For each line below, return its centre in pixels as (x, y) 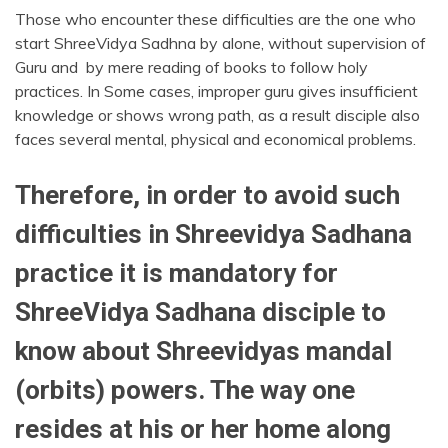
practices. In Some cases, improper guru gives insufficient (216, 90)
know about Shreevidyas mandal (203, 350)
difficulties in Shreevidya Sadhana (213, 233)
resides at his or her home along (203, 428)
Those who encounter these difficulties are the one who (215, 18)
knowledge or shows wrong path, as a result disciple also (217, 114)
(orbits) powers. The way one (185, 389)
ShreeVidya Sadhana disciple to (200, 311)
